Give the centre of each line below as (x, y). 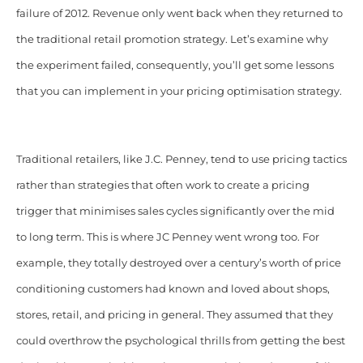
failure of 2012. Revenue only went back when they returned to (179, 14)
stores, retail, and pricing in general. (110, 315)
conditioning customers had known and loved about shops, (173, 289)
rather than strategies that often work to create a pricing (162, 186)
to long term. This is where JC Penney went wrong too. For (167, 237)
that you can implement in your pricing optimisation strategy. (179, 92)
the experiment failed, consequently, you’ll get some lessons (175, 66)
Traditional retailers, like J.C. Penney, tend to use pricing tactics (181, 160)
